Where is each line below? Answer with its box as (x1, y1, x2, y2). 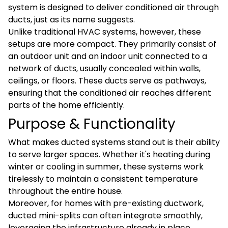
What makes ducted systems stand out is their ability (8, 136, 220, 148)
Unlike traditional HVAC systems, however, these (8, 26, 201, 38)
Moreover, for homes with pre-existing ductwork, (8, 197, 204, 209)
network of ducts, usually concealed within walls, (8, 63, 201, 74)
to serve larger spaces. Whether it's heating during (8, 149, 210, 160)
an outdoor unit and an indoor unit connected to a (8, 50, 207, 62)
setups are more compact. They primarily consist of (8, 38, 216, 50)
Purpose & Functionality (8, 114, 176, 134)
